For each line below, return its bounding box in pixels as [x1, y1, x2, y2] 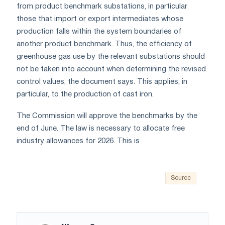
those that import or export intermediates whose [17, 15, 183, 23]
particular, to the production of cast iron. [17, 90, 154, 98]
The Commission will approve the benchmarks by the [17, 112, 197, 120]
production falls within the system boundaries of [17, 28, 181, 35]
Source [171, 175, 191, 181]
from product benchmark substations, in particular [17, 3, 187, 10]
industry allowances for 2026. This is [17, 137, 140, 145]
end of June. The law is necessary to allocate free [17, 125, 185, 132]
